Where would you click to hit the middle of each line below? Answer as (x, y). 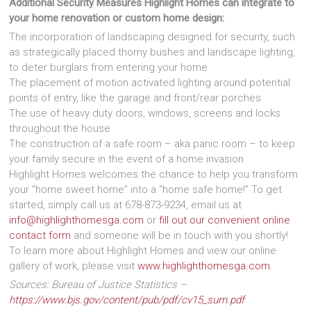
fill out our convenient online (225, 220)
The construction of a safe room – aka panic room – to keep (152, 143)
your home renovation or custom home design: (117, 18)
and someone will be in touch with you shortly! (181, 235)
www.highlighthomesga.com (204, 266)
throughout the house (60, 128)
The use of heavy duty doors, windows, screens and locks (145, 113)
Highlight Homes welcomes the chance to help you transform (154, 174)
